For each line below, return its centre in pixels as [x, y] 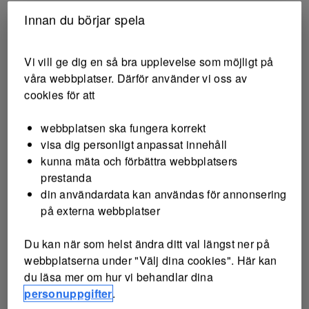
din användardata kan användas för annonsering [164, 194]
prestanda [66, 177]
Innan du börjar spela [85, 19]
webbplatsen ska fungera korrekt [123, 128]
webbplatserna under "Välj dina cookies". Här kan [151, 260]
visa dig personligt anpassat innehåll [134, 144]
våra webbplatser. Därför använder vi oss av [136, 78]
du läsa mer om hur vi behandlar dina [119, 277]
